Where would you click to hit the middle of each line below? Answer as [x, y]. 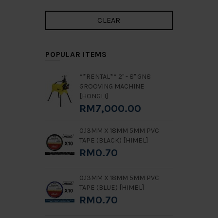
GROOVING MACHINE [112, 86]
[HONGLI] [94, 96]
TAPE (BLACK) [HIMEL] [114, 140]
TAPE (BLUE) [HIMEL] [112, 188]
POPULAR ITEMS [76, 54]
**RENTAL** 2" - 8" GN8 [115, 77]
